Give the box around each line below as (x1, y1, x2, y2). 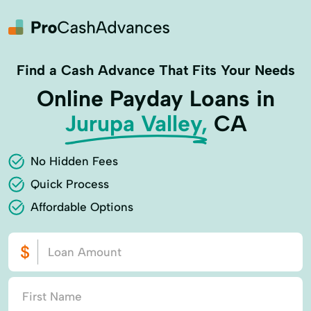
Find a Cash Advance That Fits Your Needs (16, 62, 295, 78)
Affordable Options (31, 200, 133, 214)
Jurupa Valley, (64, 110, 208, 137)
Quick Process (31, 177, 109, 191)
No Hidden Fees (31, 154, 118, 168)
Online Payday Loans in (36, 85, 275, 112)
